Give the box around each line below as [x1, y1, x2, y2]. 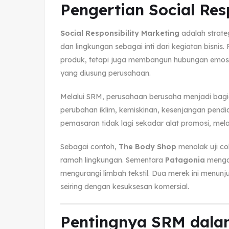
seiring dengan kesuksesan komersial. [60, 181, 189, 191]
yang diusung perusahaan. [60, 68, 151, 78]
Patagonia [165, 155, 205, 165]
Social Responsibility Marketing [60, 28, 179, 38]
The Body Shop [119, 142, 176, 151]
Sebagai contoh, [60, 142, 119, 151]
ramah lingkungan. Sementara [60, 155, 165, 165]
